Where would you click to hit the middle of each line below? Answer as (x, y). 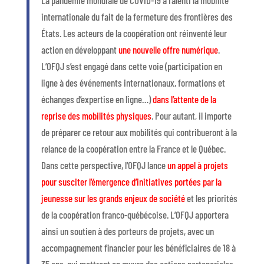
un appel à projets (197, 165)
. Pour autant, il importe (191, 115)
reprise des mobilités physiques (96, 115)
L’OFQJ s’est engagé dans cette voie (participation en (131, 66)
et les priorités (211, 198)
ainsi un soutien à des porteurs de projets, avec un (127, 231)
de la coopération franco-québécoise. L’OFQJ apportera (135, 214)
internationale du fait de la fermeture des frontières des (137, 16)
